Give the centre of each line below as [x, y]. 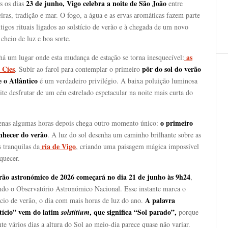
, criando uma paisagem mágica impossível [137, 146]
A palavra [160, 200]
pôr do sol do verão [172, 69]
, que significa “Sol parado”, [133, 212]
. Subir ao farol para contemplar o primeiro [78, 69]
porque [188, 212]
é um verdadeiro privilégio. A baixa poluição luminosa [118, 81]
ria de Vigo [58, 146]
